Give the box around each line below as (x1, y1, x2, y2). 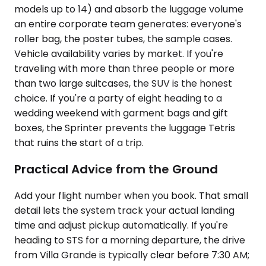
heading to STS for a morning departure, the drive (14, 233, 245, 247)
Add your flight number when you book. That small (14, 188, 248, 202)
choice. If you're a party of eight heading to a (14, 91, 222, 106)
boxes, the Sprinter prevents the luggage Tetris (14, 121, 235, 135)
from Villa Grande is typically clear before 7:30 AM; (14, 248, 249, 262)
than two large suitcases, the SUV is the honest (14, 77, 232, 91)
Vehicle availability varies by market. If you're (14, 47, 223, 61)
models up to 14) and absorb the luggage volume (14, 2, 243, 17)
